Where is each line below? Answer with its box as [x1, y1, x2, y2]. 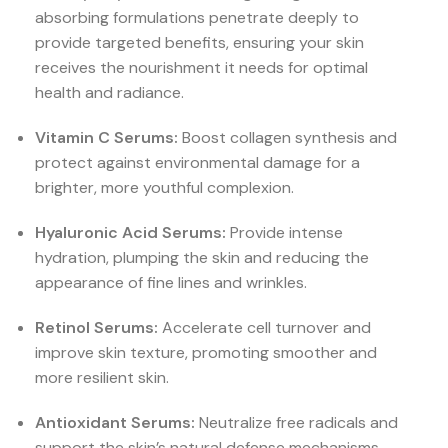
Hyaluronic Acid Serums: [35, 222, 226, 244]
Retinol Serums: [35, 317, 158, 339]
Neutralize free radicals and [195, 412, 398, 434]
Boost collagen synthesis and [178, 127, 397, 149]
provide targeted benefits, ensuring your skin [35, 32, 364, 54]
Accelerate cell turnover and [158, 317, 371, 339]
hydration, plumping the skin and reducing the [35, 247, 369, 269]
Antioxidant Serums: [35, 412, 195, 434]
